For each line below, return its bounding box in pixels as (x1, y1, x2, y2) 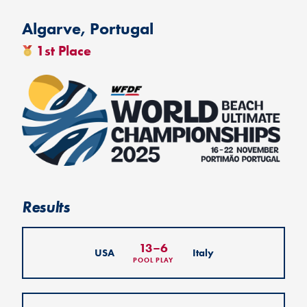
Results (22, 197, 70, 217)
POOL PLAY (133, 256, 174, 265)
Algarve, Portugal (22, 19, 153, 39)
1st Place (36, 42, 91, 60)
